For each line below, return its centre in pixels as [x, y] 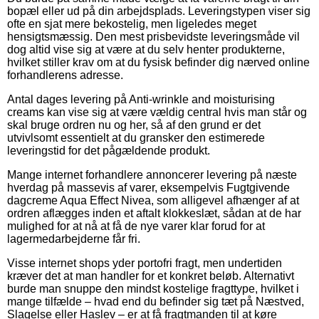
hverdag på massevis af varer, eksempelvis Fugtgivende [148, 187]
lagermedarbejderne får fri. [74, 239]
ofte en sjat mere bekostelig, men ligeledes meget [132, 23]
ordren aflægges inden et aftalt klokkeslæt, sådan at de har [154, 213]
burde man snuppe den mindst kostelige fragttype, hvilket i [153, 288]
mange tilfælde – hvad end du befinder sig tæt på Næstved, [156, 301]
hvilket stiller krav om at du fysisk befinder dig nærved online [158, 62]
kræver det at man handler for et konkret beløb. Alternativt [151, 276]
